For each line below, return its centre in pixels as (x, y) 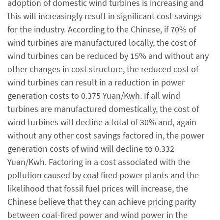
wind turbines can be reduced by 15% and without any (108, 55)
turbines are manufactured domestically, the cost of (103, 109)
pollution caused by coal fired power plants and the (103, 175)
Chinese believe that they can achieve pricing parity (102, 201)
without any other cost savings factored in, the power (106, 135)
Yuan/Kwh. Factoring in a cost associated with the (99, 162)
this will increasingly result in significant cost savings (105, 16)
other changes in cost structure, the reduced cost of (103, 69)
